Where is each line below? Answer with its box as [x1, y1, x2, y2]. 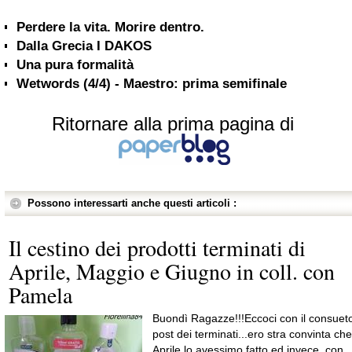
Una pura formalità [16, 57, 134, 72]
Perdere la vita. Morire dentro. [16, 20, 204, 35]
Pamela [9, 280, 72, 310]
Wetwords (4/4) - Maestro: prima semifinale [16, 76, 287, 91]
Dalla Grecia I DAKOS [16, 38, 152, 53]
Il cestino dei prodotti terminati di [9, 233, 306, 262]
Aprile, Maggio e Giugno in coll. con [9, 256, 335, 286]
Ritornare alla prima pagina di [52, 113, 294, 134]
